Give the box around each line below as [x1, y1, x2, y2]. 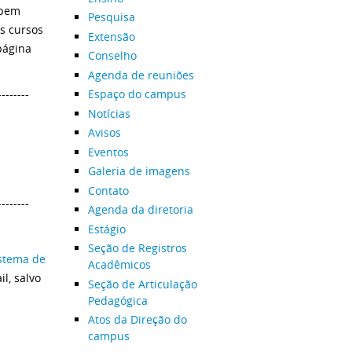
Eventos [87, 144, 129, 159]
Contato [87, 182, 129, 198]
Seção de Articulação [87, 276, 197, 291]
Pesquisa [87, 9, 135, 24]
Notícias [87, 105, 130, 121]
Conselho [87, 48, 137, 63]
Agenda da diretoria [87, 202, 193, 217]
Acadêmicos [87, 257, 151, 272]
